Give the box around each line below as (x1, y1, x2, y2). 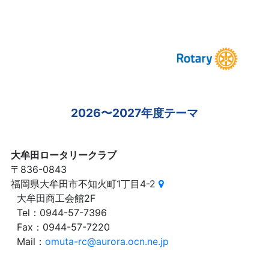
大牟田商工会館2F (11, 192, 96, 204)
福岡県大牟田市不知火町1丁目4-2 (11, 177, 156, 190)
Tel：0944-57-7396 (11, 206, 107, 219)
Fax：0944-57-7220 (11, 220, 110, 233)
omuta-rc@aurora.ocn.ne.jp (45, 235, 169, 247)
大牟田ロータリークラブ (11, 148, 117, 161)
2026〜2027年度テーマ (71, 105, 198, 120)
